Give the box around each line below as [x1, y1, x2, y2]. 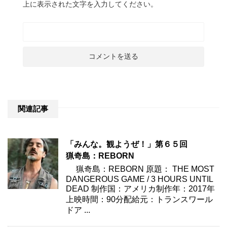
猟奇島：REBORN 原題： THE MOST [66, 164, 214, 173]
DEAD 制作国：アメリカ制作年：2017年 [66, 184, 215, 193]
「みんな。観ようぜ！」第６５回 [66, 139, 187, 148]
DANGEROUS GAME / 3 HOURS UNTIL [66, 174, 213, 183]
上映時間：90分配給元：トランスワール [66, 195, 213, 204]
